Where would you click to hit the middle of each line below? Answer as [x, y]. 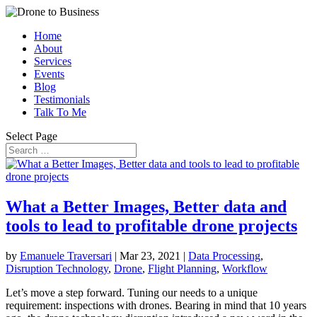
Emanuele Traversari [66, 255]
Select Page [31, 136]
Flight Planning [182, 268]
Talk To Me [60, 112]
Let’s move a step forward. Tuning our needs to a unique [132, 292]
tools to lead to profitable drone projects [151, 225]
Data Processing [224, 255]
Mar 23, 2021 [150, 255]
